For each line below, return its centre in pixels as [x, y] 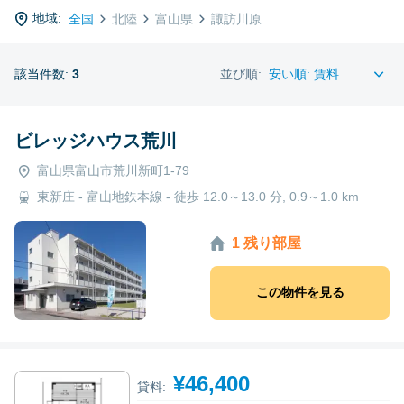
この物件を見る [300, 293]
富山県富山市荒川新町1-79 [113, 170]
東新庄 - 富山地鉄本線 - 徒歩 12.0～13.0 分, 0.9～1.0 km [198, 196]
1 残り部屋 [266, 243]
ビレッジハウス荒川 [96, 140]
